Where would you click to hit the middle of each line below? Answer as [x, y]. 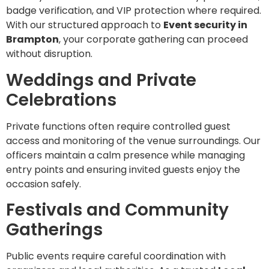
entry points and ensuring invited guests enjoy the [123, 169]
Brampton [32, 40]
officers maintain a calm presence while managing [125, 155]
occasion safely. [44, 184]
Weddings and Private [101, 80]
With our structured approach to [85, 25]
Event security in [205, 25]
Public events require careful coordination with [116, 256]
